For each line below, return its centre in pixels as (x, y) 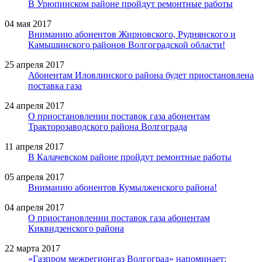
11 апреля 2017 (34, 146)
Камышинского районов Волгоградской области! (127, 44)
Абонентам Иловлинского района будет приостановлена (141, 75)
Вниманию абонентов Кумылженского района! (123, 187)
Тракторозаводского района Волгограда (108, 126)
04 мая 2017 (28, 23)
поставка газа (55, 85)
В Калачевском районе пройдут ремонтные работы (130, 157)
